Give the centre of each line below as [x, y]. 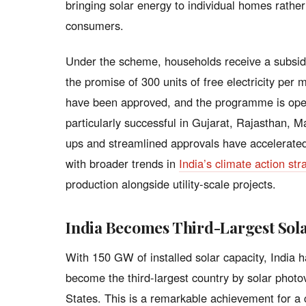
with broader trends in [122, 163]
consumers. [95, 25]
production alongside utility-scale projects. [171, 184]
